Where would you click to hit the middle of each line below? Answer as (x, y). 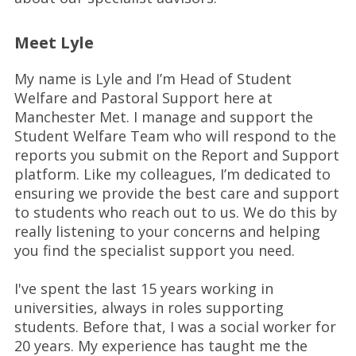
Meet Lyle (54, 43)
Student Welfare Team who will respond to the (175, 136)
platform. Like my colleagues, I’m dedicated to (172, 174)
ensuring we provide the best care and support (176, 193)
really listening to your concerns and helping (167, 231)
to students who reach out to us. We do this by (175, 212)
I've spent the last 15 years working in (143, 288)
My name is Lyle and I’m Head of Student (153, 79)
